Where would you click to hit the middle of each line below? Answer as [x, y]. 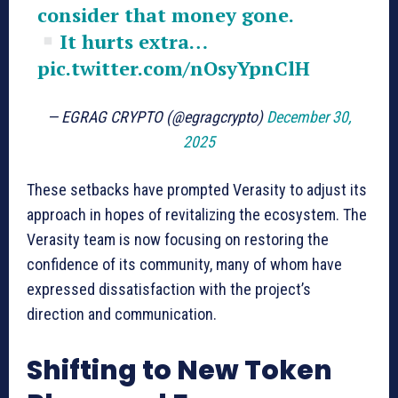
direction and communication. [123, 314]
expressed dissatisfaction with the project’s [169, 289]
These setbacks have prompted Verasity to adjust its [197, 189]
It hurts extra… [133, 41]
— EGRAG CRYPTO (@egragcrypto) [156, 116]
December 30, [309, 116]
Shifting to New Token [179, 370]
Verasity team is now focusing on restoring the [178, 239]
